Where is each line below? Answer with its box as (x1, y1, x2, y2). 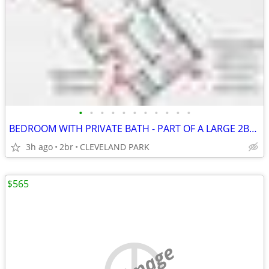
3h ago (26, 141, 53, 153)
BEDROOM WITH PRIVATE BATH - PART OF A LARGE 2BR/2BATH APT (249, 122, 257, 135)
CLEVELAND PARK (80, 141, 150, 153)
